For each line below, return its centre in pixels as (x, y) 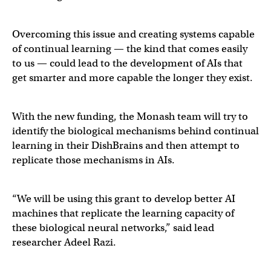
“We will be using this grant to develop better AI (124, 198)
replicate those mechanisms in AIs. (93, 160)
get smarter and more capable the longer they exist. (132, 77)
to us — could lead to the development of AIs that (127, 63)
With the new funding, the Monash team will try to (130, 116)
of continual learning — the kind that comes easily (130, 48)
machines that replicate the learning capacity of (123, 213)
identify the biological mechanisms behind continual (135, 131)
